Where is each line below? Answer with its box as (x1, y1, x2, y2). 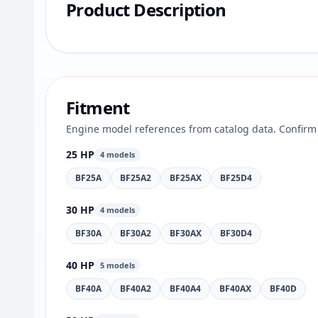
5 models (100, 260, 135, 270)
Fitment (66, 96, 130, 119)
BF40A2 (120, 283, 151, 295)
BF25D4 (220, 172, 252, 184)
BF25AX (170, 172, 202, 184)
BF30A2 (120, 227, 151, 239)
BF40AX (219, 283, 251, 295)
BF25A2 (120, 172, 151, 184)
